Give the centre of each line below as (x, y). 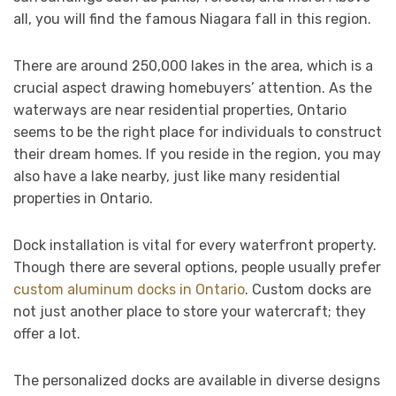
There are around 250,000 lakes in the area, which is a (193, 66)
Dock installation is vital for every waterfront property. (195, 246)
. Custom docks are (308, 290)
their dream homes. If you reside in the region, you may (197, 155)
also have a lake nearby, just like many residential (177, 177)
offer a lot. (47, 334)
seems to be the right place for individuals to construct (198, 133)
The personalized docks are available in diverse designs (197, 381)
